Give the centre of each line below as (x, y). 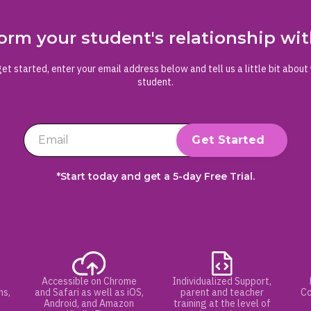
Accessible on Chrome (89, 281)
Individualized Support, (222, 281)
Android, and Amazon (89, 303)
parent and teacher (222, 292)
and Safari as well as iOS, (89, 292)
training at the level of (222, 303)
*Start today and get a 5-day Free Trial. (155, 176)
